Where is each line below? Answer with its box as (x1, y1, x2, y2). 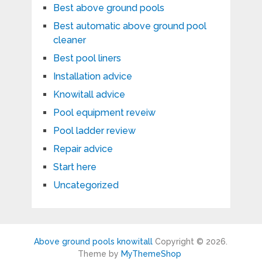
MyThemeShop (121, 249, 182, 258)
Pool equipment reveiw (53, 106, 156, 118)
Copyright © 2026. (153, 236, 228, 246)
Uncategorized (53, 179, 119, 191)
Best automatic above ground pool (53, 20, 206, 32)
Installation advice (53, 70, 132, 82)
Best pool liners (53, 52, 121, 64)
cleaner (53, 34, 86, 46)
